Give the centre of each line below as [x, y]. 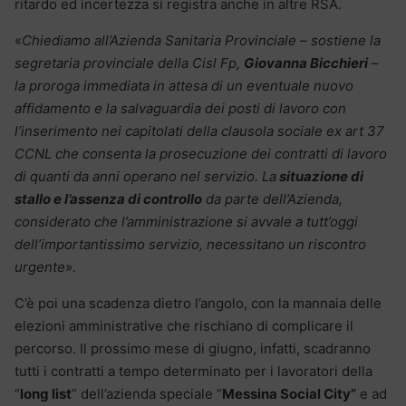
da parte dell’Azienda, [272, 199]
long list [46, 394]
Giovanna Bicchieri [306, 63]
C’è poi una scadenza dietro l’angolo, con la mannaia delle [198, 304]
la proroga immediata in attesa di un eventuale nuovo [184, 86]
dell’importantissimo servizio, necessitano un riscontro [190, 245]
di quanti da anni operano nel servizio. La [145, 177]
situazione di [320, 177]
